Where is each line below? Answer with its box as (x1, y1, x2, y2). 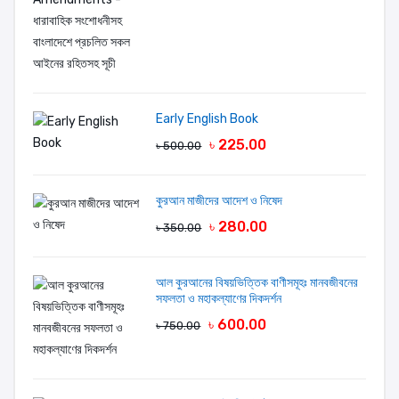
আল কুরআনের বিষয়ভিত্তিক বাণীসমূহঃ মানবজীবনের (156, 275, 359, 290)
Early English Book (156, 111, 259, 126)
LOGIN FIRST (68, 59, 136, 71)
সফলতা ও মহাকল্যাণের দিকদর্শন (156, 291, 282, 306)
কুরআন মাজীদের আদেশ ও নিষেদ (156, 193, 283, 208)
